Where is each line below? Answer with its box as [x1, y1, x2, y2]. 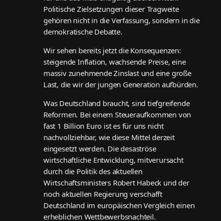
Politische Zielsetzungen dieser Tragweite [43, 4, 179, 14]
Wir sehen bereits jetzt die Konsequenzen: [43, 45, 181, 56]
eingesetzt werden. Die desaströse [43, 144, 156, 154]
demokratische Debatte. [43, 27, 122, 37]
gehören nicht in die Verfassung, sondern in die [43, 15, 200, 26]
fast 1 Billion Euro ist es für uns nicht [43, 121, 164, 131]
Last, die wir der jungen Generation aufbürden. [43, 79, 198, 90]
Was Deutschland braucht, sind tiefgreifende [43, 98, 190, 109]
